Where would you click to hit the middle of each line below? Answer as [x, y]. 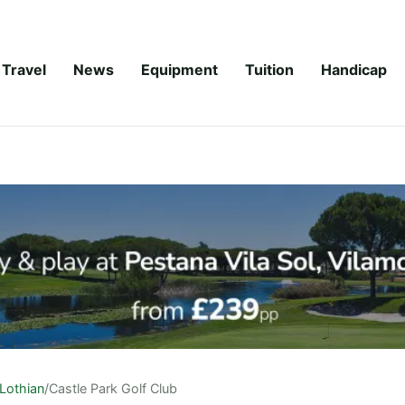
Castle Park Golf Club [113, 388]
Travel [24, 69]
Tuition [269, 69]
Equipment [179, 69]
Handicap [354, 69]
